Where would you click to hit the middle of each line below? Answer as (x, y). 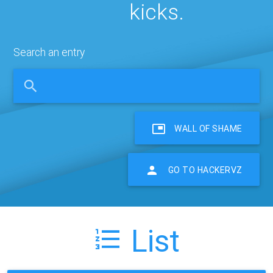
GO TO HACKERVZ (205, 170)
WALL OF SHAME (208, 128)
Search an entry (49, 52)
